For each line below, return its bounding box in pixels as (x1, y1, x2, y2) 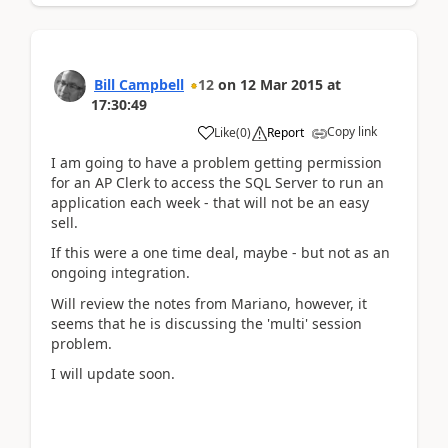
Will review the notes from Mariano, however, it (51, 293, 367, 313)
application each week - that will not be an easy (51, 192, 369, 212)
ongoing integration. (51, 263, 190, 282)
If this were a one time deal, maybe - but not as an (51, 243, 390, 262)
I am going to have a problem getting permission (51, 152, 382, 172)
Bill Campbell (94, 74, 184, 94)
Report (267, 123, 304, 141)
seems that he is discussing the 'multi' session (51, 313, 362, 333)
